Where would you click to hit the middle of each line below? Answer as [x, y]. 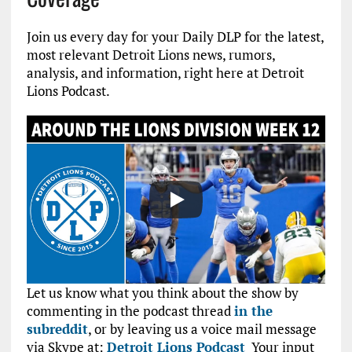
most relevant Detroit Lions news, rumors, [150, 55]
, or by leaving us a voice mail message [202, 329]
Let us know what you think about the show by [162, 293]
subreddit [57, 329]
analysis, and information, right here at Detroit [165, 73]
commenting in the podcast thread [130, 311]
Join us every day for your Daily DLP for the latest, [175, 37]
